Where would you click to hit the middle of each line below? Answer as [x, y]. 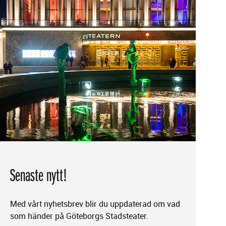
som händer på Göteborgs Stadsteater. [79, 216]
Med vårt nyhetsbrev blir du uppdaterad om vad [95, 204]
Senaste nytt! [38, 175]
